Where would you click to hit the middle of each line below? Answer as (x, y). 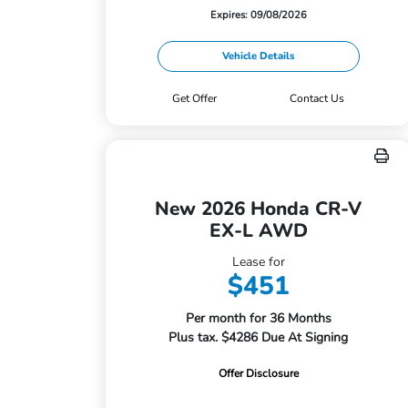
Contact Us (317, 98)
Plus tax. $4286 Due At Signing (259, 337)
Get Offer (195, 98)
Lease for (258, 262)
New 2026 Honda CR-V (259, 209)
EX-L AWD (258, 230)
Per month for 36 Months (258, 318)
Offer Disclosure (258, 373)
